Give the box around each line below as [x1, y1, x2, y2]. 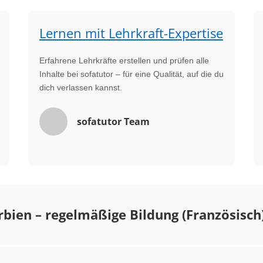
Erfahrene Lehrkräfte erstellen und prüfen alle [39, 56, 209, 65]
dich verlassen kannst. [39, 83, 122, 92]
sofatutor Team [77, 115, 150, 128]
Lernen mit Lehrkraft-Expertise [39, 24, 223, 42]
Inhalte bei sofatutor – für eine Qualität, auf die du [39, 69, 224, 79]
